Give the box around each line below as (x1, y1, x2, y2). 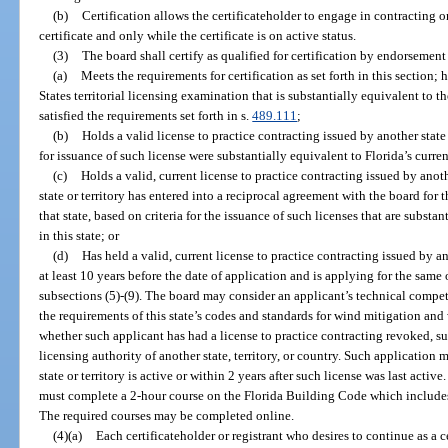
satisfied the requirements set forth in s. (39, 107, 253, 123)
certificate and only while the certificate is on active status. (39, 27, 357, 43)
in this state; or (39, 227, 120, 243)
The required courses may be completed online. (39, 407, 295, 423)
